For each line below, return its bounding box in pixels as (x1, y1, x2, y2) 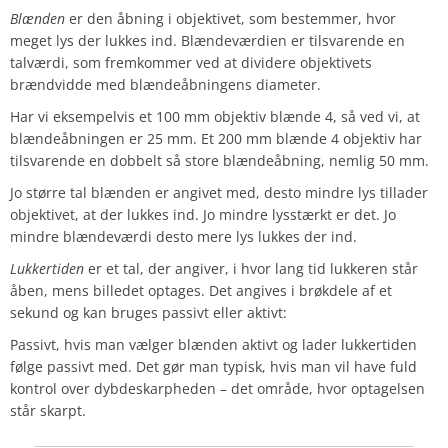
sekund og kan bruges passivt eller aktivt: (10, 303, 287, 323)
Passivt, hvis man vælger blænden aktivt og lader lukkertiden (10, 335, 417, 355)
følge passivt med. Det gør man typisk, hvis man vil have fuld (10, 357, 417, 377)
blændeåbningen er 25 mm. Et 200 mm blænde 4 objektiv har (10, 129, 422, 149)
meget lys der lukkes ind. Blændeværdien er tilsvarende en (10, 31, 405, 51)
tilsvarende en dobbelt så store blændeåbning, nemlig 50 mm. (10, 151, 429, 171)
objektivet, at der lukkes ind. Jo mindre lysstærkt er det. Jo (10, 205, 396, 225)
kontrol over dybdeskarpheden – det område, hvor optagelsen (10, 379, 425, 399)
